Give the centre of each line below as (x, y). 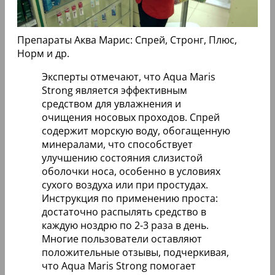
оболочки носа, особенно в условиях (131, 171)
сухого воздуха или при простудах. (125, 185)
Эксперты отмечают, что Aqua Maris (129, 77)
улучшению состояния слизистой (122, 158)
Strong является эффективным (114, 90)
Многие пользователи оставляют (122, 239)
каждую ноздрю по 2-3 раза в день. (125, 225)
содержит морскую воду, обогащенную (136, 131)
